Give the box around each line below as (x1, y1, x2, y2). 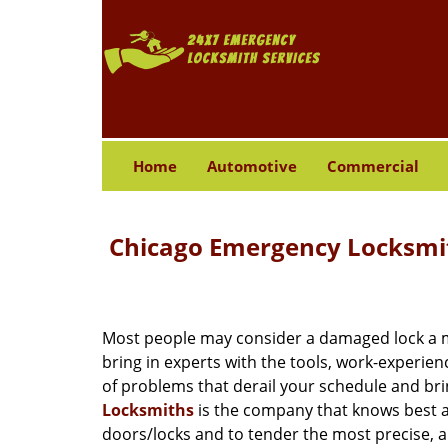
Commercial (326, 156, 419, 176)
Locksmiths (102, 399, 194, 421)
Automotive (206, 156, 297, 176)
